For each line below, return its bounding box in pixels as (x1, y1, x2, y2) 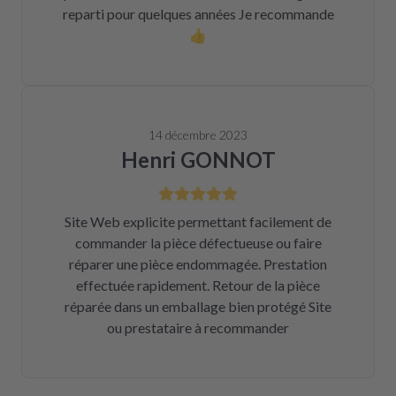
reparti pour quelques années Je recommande (62, 5, 334, 22)
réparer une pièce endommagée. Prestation (69, 255, 327, 272)
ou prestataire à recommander (107, 319, 289, 336)
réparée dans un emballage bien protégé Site (65, 298, 331, 315)
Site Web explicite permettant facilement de (65, 213, 331, 230)
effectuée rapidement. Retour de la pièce (76, 277, 320, 293)
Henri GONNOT (120, 147, 276, 172)
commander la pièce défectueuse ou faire (74, 234, 322, 251)
